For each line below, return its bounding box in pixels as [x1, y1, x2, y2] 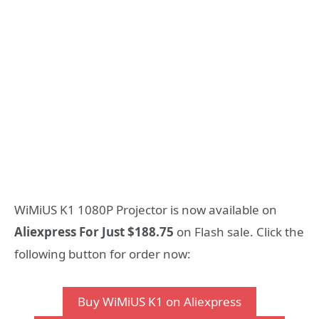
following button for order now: [14, 245, 191, 262]
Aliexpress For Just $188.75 [14, 223, 174, 240]
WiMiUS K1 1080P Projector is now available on [14, 201, 277, 218]
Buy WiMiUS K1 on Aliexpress [78, 293, 241, 310]
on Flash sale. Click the [174, 223, 304, 240]
